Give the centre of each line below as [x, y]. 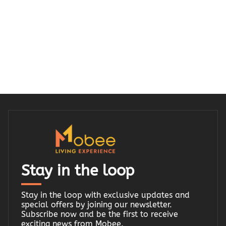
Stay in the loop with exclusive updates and [105, 195]
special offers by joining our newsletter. [97, 204]
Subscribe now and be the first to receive [100, 214]
